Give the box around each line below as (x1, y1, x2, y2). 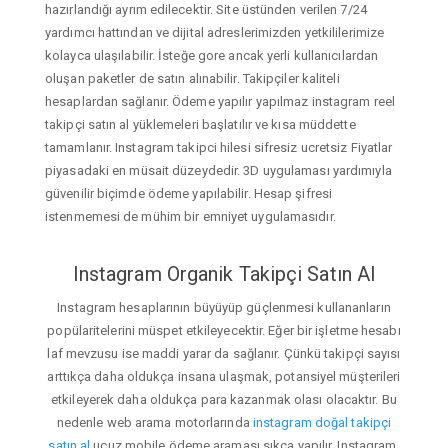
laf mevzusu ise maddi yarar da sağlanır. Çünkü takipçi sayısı (47, 346, 401, 362)
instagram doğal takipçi (252, 415, 392, 431)
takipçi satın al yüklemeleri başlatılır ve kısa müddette (45, 116, 356, 132)
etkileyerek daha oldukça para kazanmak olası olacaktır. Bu (51, 392, 397, 408)
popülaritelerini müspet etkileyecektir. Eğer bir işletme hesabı (47, 323, 401, 339)
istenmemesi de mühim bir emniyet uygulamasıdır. (45, 208, 336, 224)
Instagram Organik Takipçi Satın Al (72, 261, 376, 286)
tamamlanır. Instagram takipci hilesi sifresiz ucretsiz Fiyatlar (45, 139, 393, 155)
